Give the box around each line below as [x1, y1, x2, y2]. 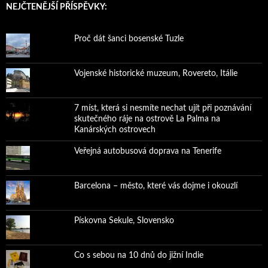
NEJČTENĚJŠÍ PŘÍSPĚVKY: [6, 2, 107, 11]
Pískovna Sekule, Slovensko [74, 216, 174, 225]
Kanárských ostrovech [74, 125, 156, 134]
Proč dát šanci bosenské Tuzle [74, 34, 184, 43]
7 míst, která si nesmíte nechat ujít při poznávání [74, 103, 251, 112]
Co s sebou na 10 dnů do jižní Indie [74, 251, 203, 260]
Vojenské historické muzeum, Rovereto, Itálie [74, 69, 237, 78]
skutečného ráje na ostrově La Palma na [74, 114, 220, 123]
